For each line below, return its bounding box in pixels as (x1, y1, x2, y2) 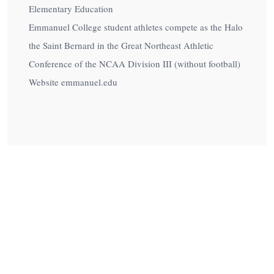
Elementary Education (29, 2, 113, 15)
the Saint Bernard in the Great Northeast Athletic (29, 39, 213, 51)
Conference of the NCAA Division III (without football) (29, 57, 240, 70)
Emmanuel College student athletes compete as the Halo (29, 21, 243, 33)
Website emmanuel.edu (29, 76, 117, 88)
